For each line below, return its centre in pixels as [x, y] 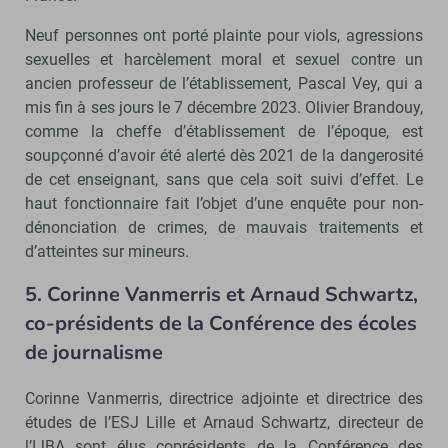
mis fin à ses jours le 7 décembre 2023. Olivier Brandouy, [224, 107]
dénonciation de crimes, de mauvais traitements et [224, 227]
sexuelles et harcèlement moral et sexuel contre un [224, 59]
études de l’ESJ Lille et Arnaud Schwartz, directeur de [224, 422]
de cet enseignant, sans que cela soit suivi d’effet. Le [224, 179]
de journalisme [94, 352]
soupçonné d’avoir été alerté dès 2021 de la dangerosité [224, 155]
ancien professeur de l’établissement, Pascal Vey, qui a [224, 83]
